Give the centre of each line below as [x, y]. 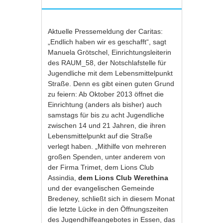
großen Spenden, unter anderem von [107, 157]
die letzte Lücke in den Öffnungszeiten [108, 209]
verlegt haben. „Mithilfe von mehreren [107, 146]
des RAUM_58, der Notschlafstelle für [107, 63]
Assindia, [62, 178]
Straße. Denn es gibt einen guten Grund [111, 84]
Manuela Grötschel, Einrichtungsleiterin [110, 52]
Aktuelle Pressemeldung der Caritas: [106, 31]
